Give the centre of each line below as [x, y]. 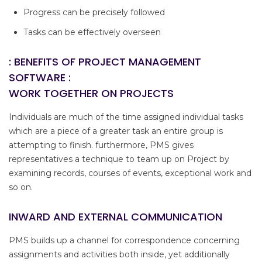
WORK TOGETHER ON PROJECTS [91, 94]
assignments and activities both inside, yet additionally [119, 255]
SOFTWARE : [40, 78]
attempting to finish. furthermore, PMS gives [101, 145]
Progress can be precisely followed [94, 13]
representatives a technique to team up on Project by [119, 159]
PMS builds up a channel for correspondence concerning [124, 241]
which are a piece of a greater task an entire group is [116, 131]
